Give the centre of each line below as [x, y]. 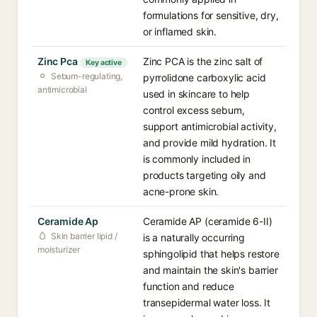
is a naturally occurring [194, 237]
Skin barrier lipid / [84, 236]
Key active [104, 63]
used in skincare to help [196, 94]
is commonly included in [197, 159]
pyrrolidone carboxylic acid [204, 77]
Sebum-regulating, [87, 76]
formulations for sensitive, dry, [211, 15]
